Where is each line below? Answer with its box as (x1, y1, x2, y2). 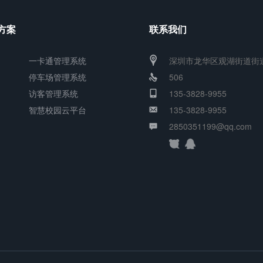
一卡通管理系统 (29, 55, 86, 66)
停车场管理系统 (29, 71, 86, 83)
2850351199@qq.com (169, 120, 252, 132)
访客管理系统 (29, 87, 78, 99)
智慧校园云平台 (29, 104, 86, 116)
